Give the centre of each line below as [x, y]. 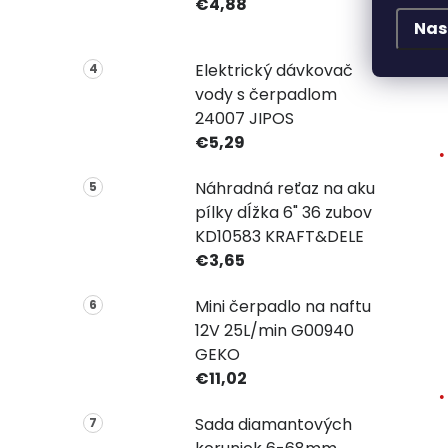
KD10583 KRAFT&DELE [279, 236]
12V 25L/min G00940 [274, 330]
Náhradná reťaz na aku [284, 188]
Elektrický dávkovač [273, 70]
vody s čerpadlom [265, 94]
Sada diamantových [273, 424]
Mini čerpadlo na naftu [282, 306]
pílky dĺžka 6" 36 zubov [283, 212]
